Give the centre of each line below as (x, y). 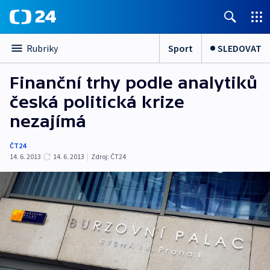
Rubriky (42, 48)
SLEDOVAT (240, 48)
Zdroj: (100, 156)
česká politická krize (97, 102)
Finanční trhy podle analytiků (133, 83)
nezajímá (48, 121)
